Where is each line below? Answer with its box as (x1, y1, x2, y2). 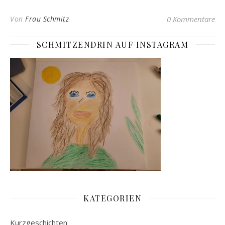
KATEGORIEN (83, 192, 142, 203)
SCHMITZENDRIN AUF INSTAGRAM (36, 39, 189, 50)
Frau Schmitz (25, 14, 69, 24)
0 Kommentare (167, 14, 215, 24)
